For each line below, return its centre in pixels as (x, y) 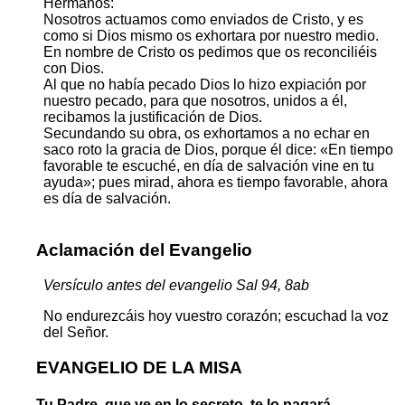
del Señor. (76, 332)
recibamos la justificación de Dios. (153, 118)
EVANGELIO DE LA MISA (139, 367)
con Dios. (74, 69)
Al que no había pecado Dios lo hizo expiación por (205, 85)
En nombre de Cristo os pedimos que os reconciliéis (210, 52)
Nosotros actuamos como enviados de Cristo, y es (203, 20)
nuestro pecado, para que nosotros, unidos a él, (195, 101)
